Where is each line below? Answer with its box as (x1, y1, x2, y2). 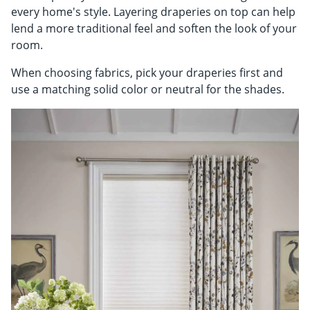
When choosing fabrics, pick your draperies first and (11, 64, 283, 80)
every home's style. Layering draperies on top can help (11, 3, 295, 19)
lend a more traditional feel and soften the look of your (11, 20, 297, 36)
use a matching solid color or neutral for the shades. (11, 81, 284, 97)
